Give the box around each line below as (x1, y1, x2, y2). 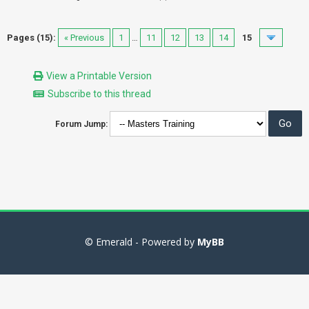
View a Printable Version (46, 70, 152, 81)
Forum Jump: (55, 119, 108, 129)
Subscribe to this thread (48, 88, 151, 99)
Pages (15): (7, 32, 56, 43)
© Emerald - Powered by (85, 235, 197, 248)
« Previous (64, 32, 104, 43)
